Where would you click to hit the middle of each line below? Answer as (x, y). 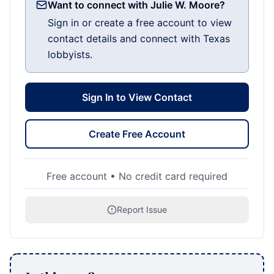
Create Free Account (137, 134)
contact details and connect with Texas (139, 39)
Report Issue (142, 209)
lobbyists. (70, 54)
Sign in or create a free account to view (140, 23)
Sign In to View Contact (137, 97)
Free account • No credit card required (137, 176)
